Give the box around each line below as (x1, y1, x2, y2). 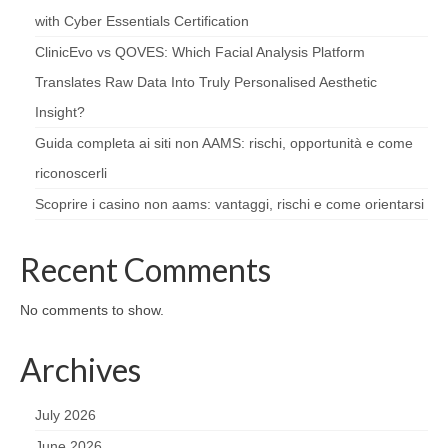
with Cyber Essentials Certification (35, 12, 249, 29)
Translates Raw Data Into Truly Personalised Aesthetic (35, 73, 377, 90)
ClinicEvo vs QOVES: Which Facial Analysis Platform (35, 43, 365, 60)
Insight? (35, 103, 85, 120)
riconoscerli (35, 164, 107, 181)
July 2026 (35, 406, 96, 423)
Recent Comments (20, 249, 271, 289)
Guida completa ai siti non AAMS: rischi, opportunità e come (35, 134, 413, 151)
